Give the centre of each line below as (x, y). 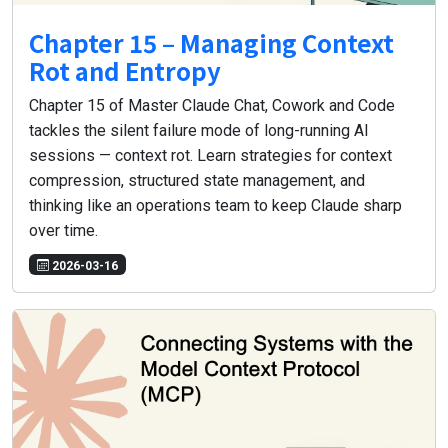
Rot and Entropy (125, 71)
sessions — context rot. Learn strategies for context (210, 156)
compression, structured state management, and (197, 181)
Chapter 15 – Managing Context (211, 43)
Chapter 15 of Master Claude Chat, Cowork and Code (212, 106)
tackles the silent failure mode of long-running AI (199, 131)
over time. (63, 231)
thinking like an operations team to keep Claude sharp (215, 206)
